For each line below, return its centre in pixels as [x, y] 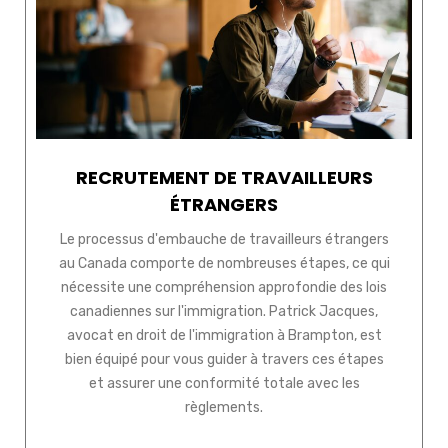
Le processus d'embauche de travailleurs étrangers [224, 240]
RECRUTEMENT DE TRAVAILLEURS [224, 178]
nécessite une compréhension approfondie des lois [224, 288]
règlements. [224, 408]
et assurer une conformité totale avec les [224, 384]
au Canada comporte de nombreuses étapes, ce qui [224, 264]
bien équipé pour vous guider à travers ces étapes [224, 360]
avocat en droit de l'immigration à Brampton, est [224, 336]
